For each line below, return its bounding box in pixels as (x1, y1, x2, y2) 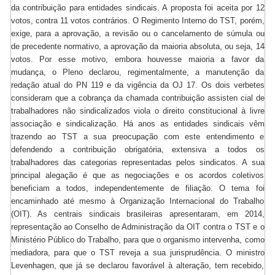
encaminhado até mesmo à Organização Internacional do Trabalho (10, 196, 265, 206)
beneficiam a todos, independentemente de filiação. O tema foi (10, 184, 265, 193)
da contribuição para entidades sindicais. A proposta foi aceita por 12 (10, 3, 265, 13)
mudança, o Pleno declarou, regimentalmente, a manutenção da (10, 68, 265, 77)
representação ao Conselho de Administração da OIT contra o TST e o (10, 222, 265, 232)
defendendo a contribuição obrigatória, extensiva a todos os (10, 145, 265, 155)
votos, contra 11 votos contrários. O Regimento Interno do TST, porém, (10, 16, 265, 26)
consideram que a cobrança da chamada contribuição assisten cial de (10, 93, 265, 103)
